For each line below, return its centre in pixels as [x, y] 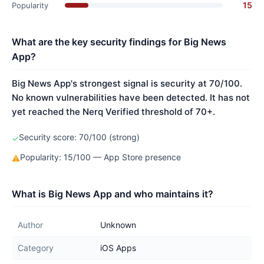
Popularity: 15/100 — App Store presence [100, 157]
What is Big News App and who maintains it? [113, 194]
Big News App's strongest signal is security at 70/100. [127, 83]
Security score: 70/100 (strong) [79, 137]
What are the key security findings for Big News [119, 42]
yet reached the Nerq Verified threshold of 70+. [113, 112]
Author [30, 225]
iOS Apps [118, 248]
